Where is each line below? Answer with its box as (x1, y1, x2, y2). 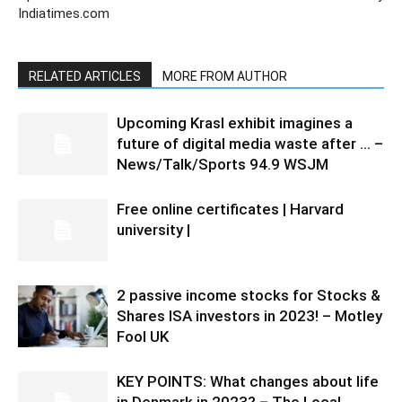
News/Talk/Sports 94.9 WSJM (117, 155, 328, 174)
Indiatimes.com (18, 5, 109, 22)
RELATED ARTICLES (29, 69, 141, 84)
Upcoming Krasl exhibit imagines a (117, 114, 353, 133)
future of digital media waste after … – (117, 135, 383, 153)
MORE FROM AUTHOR (162, 69, 287, 84)
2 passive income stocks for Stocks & (117, 286, 380, 305)
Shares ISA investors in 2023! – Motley (117, 307, 382, 326)
